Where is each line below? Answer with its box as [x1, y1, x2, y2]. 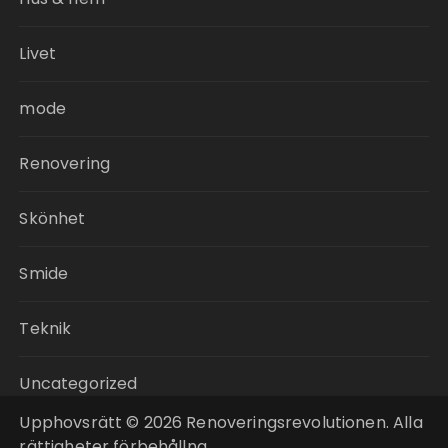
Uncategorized [19, 372, 138, 395]
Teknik [19, 317, 72, 340]
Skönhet [19, 207, 86, 230]
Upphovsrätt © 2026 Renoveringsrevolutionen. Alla [19, 411, 423, 434]
